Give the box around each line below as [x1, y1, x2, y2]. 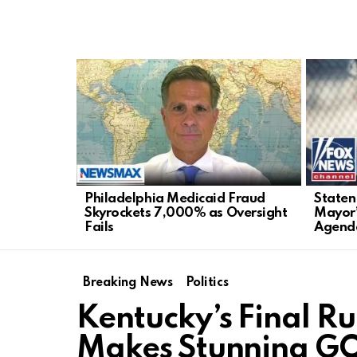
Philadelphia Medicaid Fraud [84, 191, 265, 206]
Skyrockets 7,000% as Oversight [84, 206, 288, 220]
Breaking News [83, 276, 173, 289]
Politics [185, 276, 229, 289]
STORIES [76, 73, 124, 84]
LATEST [76, 61, 117, 72]
